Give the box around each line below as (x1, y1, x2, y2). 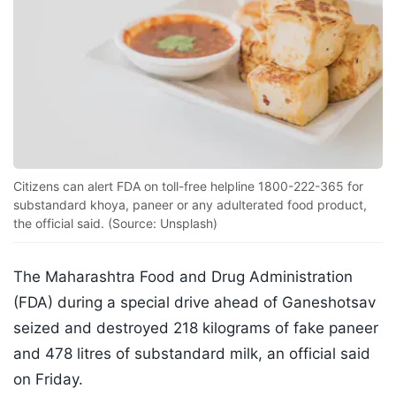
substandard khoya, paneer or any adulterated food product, (13, 197, 367, 213)
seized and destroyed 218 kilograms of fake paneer (13, 319, 378, 338)
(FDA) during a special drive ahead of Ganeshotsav (13, 293, 376, 312)
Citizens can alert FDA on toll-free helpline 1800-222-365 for (13, 179, 363, 194)
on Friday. (13, 370, 83, 389)
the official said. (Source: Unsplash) (13, 216, 217, 232)
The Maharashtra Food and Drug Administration (13, 268, 353, 286)
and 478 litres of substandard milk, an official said (13, 345, 370, 363)
